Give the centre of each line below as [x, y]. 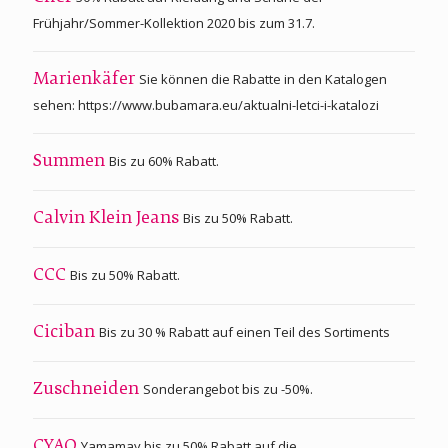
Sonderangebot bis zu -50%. [228, 388]
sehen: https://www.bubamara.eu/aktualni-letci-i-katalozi [206, 104]
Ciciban [66, 332]
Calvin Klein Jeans [108, 218]
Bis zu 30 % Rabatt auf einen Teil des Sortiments [244, 331]
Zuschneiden [88, 389]
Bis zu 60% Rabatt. [164, 160]
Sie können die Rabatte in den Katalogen [263, 78]
